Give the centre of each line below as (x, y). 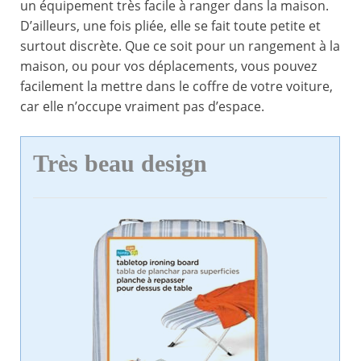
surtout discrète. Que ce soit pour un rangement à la (180, 46)
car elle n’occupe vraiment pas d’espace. (142, 107)
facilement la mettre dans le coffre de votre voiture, (176, 87)
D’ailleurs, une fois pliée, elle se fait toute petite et (170, 26)
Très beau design (120, 164)
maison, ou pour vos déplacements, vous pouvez (168, 66)
